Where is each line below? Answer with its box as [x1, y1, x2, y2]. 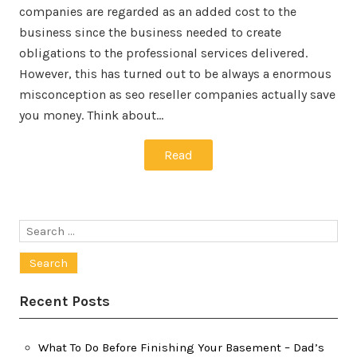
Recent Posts [19, 292, 110, 310]
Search [18, 222, 58, 236]
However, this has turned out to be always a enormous [19, 66, 331, 81]
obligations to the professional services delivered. [19, 45, 308, 61]
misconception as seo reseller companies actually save [19, 87, 335, 102]
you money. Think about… [19, 108, 163, 123]
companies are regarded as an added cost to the [19, 4, 296, 19]
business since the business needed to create [19, 25, 281, 40]
